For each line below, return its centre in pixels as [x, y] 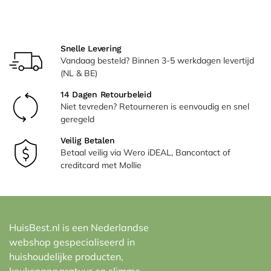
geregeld [77, 119]
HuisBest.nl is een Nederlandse [79, 227]
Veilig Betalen [88, 140]
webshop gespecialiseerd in [72, 242]
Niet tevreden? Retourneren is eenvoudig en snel [155, 106]
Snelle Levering [91, 48]
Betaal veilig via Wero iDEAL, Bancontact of [145, 152]
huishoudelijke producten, [66, 256]
